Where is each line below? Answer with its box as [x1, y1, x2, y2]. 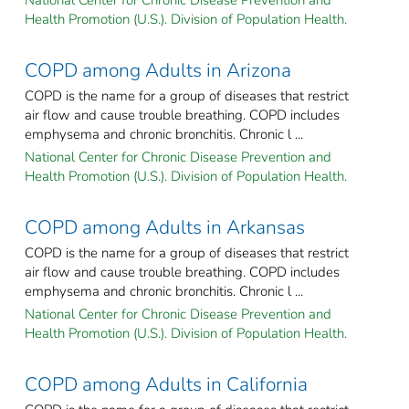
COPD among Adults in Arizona [25, 57, 291, 83]
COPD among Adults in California [25, 371, 308, 397]
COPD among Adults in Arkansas [25, 214, 305, 240]
